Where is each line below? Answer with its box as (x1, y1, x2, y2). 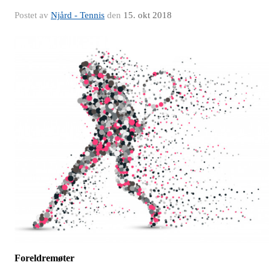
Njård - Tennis (51, 10, 105, 21)
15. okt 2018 (123, 10, 172, 21)
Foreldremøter (15, 252, 74, 263)
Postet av (15, 10, 51, 21)
